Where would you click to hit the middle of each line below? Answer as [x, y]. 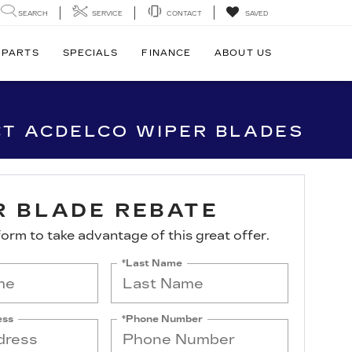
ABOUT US [243, 53]
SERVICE [107, 13]
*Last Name [152, 263]
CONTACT [184, 13]
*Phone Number [163, 319]
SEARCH [33, 13]
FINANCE [167, 53]
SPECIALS [90, 53]
